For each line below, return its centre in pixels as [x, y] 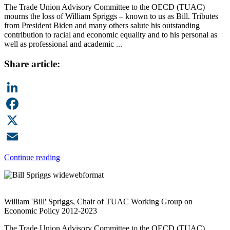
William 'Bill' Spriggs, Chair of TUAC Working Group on [98, 202]
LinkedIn [19, 104]
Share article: [32, 64]
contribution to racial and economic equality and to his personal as [111, 34]
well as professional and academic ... [63, 44]
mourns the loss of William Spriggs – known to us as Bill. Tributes [111, 16]
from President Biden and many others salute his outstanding [102, 25]
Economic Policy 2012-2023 [51, 211]
